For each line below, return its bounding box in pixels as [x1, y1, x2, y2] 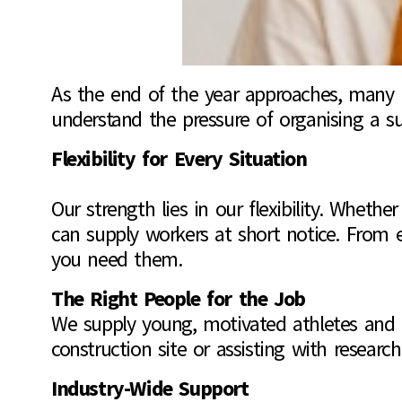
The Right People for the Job [51, 284, 305, 313]
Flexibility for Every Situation [51, 144, 307, 173]
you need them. [51, 245, 182, 274]
